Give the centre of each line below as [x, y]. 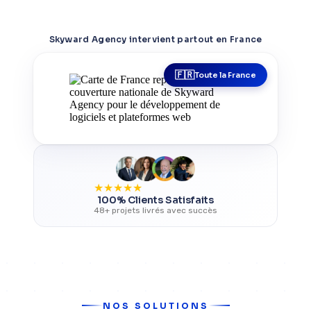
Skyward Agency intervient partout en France [155, 40]
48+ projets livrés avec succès [155, 211]
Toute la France [226, 75]
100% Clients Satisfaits [155, 200]
